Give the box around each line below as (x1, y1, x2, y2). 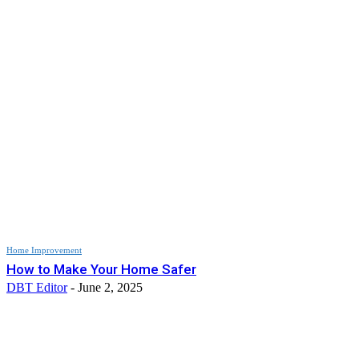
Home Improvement (6, 244, 82, 255)
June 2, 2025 (78, 280, 143, 294)
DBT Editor (6, 280, 67, 294)
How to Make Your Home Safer (6, 260, 196, 277)
